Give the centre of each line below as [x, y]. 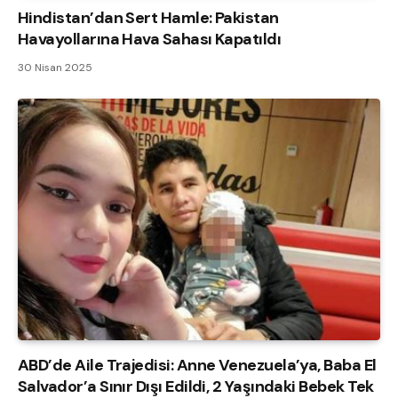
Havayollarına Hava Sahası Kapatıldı [150, 40]
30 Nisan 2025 [55, 68]
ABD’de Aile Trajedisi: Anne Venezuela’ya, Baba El [197, 366]
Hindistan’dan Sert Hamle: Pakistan [148, 18]
